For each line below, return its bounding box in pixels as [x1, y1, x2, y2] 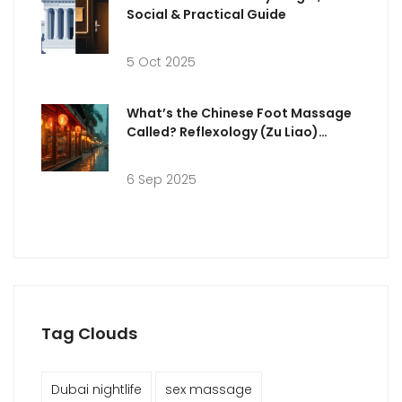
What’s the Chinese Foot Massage [127, 104, 352, 123]
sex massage [165, 380, 252, 399]
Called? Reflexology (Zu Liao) [127, 123, 319, 142]
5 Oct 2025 [127, 53, 196, 72]
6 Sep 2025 [127, 170, 197, 189]
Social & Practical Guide [127, 5, 286, 24]
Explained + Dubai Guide [127, 142, 285, 161]
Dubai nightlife [51, 380, 142, 399]
